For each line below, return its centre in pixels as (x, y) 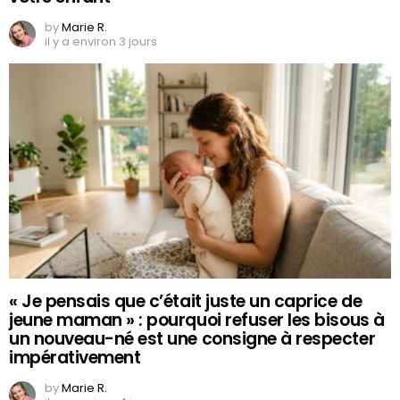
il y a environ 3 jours (101, 42)
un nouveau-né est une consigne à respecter (192, 338)
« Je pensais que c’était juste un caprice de (186, 301)
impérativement (75, 357)
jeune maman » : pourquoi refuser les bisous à (197, 320)
